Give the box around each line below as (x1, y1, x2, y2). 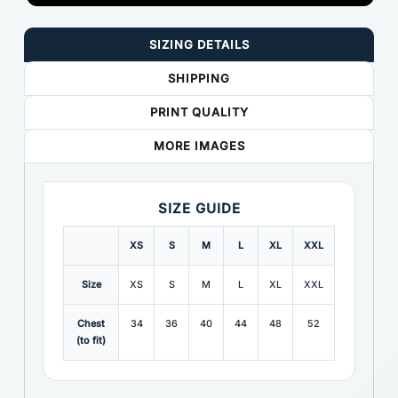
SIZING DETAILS (148, 37, 250, 52)
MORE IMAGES (153, 139, 245, 153)
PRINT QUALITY (149, 105, 249, 119)
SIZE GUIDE (157, 200, 241, 217)
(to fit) (76, 335, 106, 346)
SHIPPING (168, 71, 230, 85)
